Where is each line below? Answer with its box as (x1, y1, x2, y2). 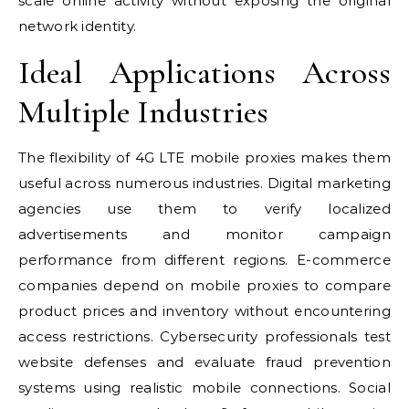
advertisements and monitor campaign (18, 225, 391, 243)
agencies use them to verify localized (18, 200, 391, 217)
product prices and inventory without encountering (18, 302, 391, 320)
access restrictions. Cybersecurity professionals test (18, 328, 391, 345)
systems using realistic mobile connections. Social (18, 379, 391, 396)
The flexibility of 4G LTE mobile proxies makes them (18, 149, 391, 166)
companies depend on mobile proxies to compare (18, 277, 391, 294)
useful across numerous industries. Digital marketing (18, 174, 391, 192)
